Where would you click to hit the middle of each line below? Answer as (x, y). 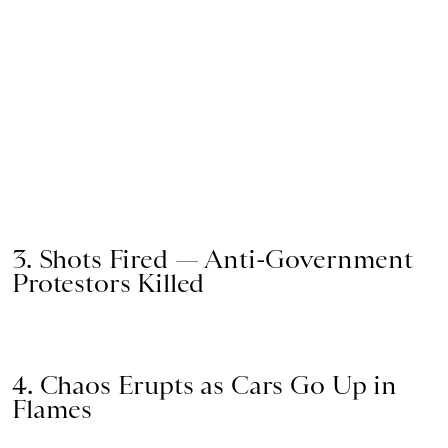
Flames (52, 409)
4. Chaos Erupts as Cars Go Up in (204, 385)
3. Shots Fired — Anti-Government (212, 259)
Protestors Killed (108, 283)
